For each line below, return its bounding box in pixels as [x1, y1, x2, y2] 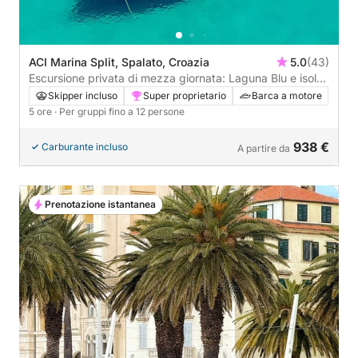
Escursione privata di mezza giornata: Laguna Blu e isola [29, 70, 323, 85]
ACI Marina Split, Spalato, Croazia [29, 54, 209, 69]
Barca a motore [252, 89, 322, 101]
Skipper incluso [48, 89, 117, 101]
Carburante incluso [42, 140, 128, 153]
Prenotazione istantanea [45, 197, 156, 210]
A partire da [237, 141, 290, 154]
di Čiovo [29, 86, 71, 101]
